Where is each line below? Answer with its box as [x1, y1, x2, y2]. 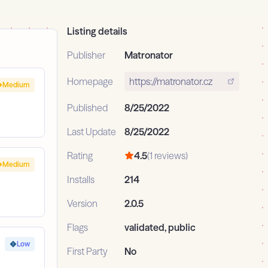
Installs [67, 173, 95, 186]
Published [67, 102, 108, 114]
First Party [67, 245, 108, 258]
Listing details [67, 25, 127, 38]
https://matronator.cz [129, 75, 213, 88]
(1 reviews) [147, 150, 188, 162]
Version [67, 197, 98, 210]
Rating [67, 150, 93, 162]
